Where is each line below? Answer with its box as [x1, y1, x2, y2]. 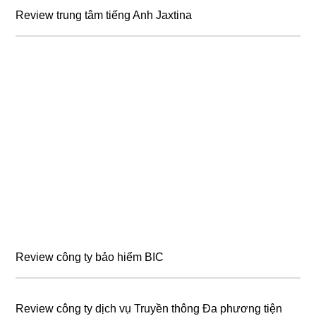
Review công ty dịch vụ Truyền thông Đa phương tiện [16, 302, 283, 315]
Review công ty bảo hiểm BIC [16, 250, 164, 263]
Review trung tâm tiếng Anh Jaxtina [16, 8, 193, 21]
